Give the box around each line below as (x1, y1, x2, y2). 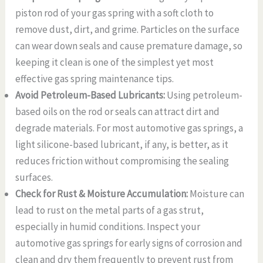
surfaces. (15, 171, 53, 184)
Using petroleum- (167, 89, 243, 102)
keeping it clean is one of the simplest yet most (15, 56, 214, 69)
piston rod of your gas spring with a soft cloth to (15, 6, 214, 20)
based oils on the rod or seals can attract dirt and (15, 105, 220, 119)
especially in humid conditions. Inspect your (15, 220, 201, 234)
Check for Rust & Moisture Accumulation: (15, 187, 190, 201)
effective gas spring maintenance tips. (15, 72, 176, 86)
